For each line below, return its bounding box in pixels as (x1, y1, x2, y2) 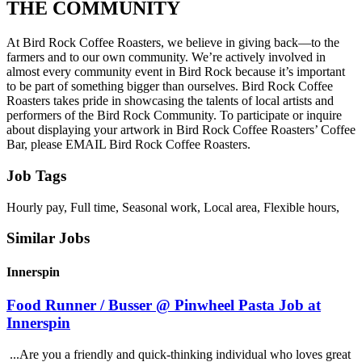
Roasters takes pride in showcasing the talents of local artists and (6, 94, 334, 108)
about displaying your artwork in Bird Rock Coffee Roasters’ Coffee (6, 123, 356, 137)
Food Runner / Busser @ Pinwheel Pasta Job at (6, 296, 321, 314)
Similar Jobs (6, 229, 90, 247)
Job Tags (6, 166, 66, 184)
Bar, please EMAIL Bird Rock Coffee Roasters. (6, 137, 250, 152)
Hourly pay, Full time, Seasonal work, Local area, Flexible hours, (6, 200, 339, 214)
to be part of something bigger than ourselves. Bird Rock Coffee (6, 79, 333, 94)
